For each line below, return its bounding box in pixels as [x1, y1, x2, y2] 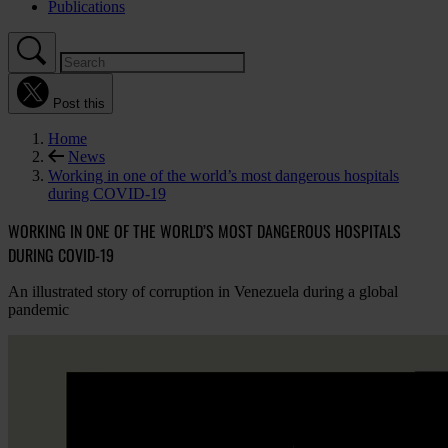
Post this [53, 96, 105, 111]
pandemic [8, 301, 69, 319]
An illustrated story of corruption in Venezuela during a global [8, 283, 398, 301]
